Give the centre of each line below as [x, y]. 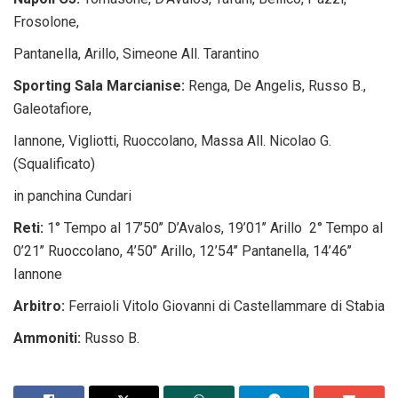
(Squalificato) [54, 163]
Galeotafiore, [52, 108]
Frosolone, [46, 21]
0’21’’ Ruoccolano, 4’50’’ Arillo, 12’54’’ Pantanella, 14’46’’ [183, 251]
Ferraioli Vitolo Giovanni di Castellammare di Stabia [225, 306]
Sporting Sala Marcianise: [99, 85]
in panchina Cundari [72, 195]
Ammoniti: [47, 338]
